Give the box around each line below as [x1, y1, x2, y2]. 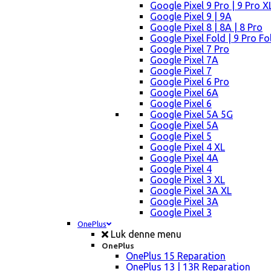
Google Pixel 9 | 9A [150, 11, 232, 22]
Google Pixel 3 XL [150, 174, 225, 186]
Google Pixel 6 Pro [150, 76, 229, 88]
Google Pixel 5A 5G [150, 109, 233, 120]
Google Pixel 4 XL [150, 142, 225, 153]
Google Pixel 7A [150, 54, 218, 66]
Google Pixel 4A [150, 152, 218, 164]
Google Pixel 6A [150, 87, 218, 99]
